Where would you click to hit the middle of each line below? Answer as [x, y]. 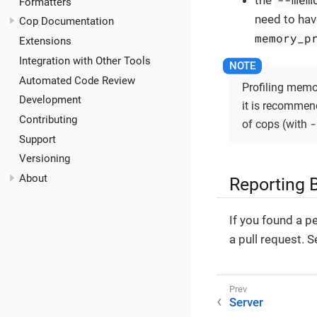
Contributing [48, 119]
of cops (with [276, 125]
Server [246, 302]
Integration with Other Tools [85, 60]
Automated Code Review [77, 80]
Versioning [45, 159]
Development [50, 100]
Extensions [45, 41]
